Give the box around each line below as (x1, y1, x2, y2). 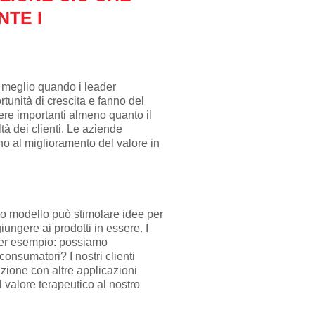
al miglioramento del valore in (12, 136, 160, 149)
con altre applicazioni (30, 264, 137, 276)
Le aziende (66, 122, 122, 135)
